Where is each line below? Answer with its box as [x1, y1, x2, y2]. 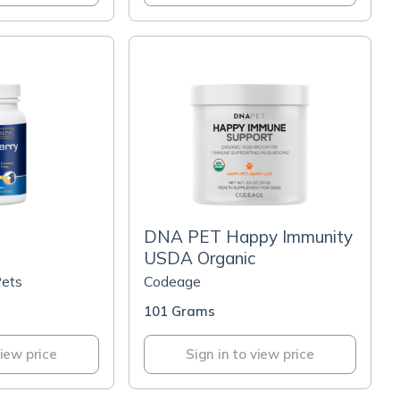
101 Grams [144, 303, 215, 320]
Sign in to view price [186, 346, 314, 362]
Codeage [144, 272, 201, 290]
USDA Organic [144, 247, 255, 269]
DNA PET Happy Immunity [144, 226, 353, 247]
